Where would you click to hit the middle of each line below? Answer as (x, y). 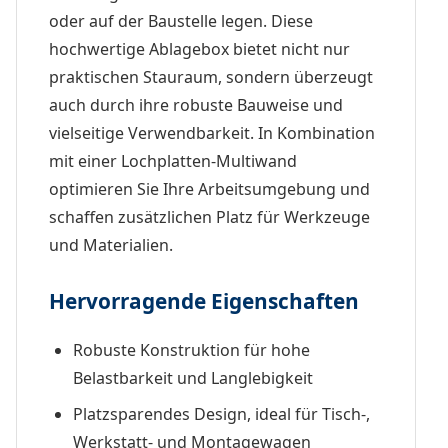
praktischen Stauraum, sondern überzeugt (211, 76)
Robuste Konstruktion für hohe (191, 349)
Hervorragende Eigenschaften (204, 300)
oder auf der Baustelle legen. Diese (181, 20)
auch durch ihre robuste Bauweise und (196, 104)
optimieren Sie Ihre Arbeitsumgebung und (209, 188)
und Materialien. (111, 244)
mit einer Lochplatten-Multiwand (173, 160)
